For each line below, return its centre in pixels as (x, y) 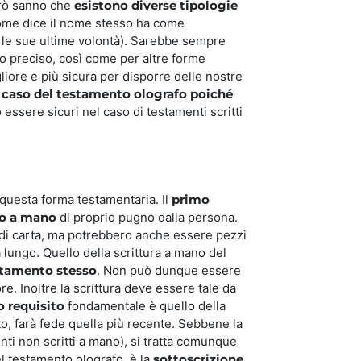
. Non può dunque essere (169, 270)
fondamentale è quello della (145, 305)
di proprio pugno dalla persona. (147, 217)
